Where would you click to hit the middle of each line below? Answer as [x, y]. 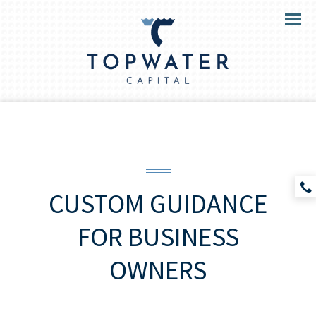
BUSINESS [183, 237]
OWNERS [158, 270]
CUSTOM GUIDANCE [158, 203]
